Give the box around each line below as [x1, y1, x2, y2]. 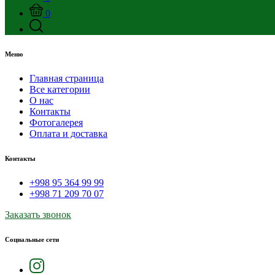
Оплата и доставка [29, 128, 107, 139]
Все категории [29, 83, 90, 95]
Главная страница [29, 72, 104, 83]
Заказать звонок [5, 209, 71, 220]
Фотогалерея [29, 117, 83, 128]
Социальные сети [5, 235, 59, 243]
